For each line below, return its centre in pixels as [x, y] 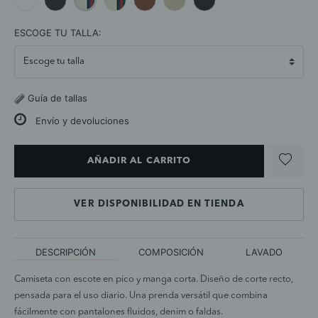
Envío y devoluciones [79, 120]
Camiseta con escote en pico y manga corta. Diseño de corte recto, [154, 279]
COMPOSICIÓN [171, 252]
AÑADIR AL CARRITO [139, 161]
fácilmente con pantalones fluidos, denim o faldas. [119, 312]
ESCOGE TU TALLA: [58, 32]
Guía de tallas [56, 98]
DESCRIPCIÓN [65, 252]
